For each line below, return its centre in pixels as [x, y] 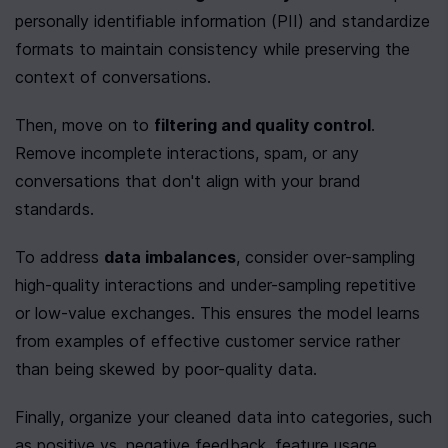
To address [59, 257]
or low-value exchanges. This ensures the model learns [217, 313]
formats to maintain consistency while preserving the [212, 49]
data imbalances [170, 257]
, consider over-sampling [325, 257]
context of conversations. [113, 77]
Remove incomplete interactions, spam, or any [187, 153]
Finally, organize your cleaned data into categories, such [223, 417]
